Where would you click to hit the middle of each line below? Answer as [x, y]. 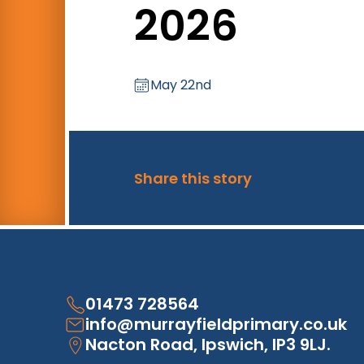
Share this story [193, 178]
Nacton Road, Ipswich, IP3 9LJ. [208, 345]
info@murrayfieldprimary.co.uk [216, 325]
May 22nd [181, 85]
